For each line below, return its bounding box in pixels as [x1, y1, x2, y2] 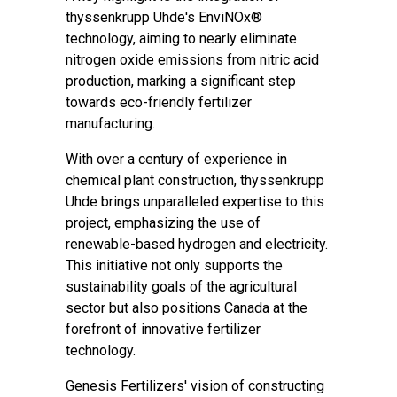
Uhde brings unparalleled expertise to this [66, 193, 324, 210]
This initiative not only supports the [66, 257, 283, 274]
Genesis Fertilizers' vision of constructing [66, 378, 324, 394]
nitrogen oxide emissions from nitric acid [66, 51, 319, 68]
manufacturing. [66, 115, 159, 132]
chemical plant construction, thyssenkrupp [66, 172, 324, 189]
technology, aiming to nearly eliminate [66, 30, 297, 47]
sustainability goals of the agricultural [66, 278, 297, 295]
